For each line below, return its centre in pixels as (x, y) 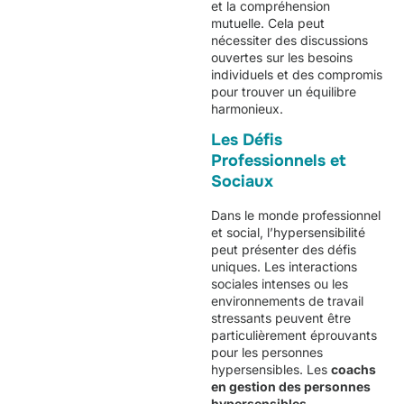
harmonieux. (247, 108)
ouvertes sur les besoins (282, 57)
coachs (353, 370)
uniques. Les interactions (284, 267)
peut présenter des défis (284, 250)
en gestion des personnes (291, 387)
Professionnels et (279, 161)
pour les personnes (267, 353)
